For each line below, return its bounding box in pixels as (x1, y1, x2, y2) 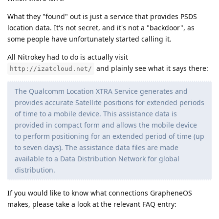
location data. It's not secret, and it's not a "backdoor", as (7, 22, 195, 32)
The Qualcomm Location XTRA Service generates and (15, 86, 188, 96)
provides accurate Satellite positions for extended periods (15, 97, 204, 107)
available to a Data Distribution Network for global (15, 153, 179, 163)
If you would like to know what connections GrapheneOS (7, 188, 192, 197)
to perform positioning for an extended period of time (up (15, 131, 204, 141)
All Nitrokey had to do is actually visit (7, 52, 128, 62)
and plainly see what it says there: (94, 63, 208, 73)
